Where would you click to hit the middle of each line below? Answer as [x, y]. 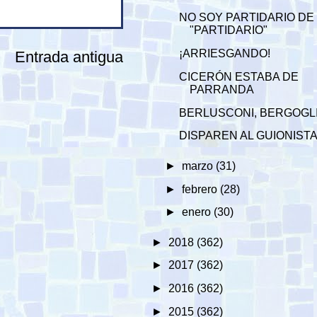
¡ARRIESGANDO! [225, 53]
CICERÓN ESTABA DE [239, 76]
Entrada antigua [69, 57]
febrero [201, 189]
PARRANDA [222, 89]
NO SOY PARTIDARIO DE [247, 18]
